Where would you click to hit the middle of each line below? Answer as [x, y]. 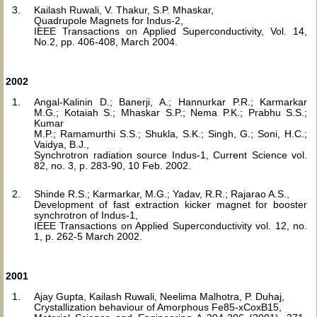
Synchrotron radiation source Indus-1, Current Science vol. [171, 155]
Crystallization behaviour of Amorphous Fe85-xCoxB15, [158, 307]
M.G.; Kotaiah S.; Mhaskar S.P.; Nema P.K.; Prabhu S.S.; [171, 113]
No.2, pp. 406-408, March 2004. [106, 42]
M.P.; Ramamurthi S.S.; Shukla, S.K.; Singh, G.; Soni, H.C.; [171, 134]
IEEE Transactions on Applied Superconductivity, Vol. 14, [171, 31]
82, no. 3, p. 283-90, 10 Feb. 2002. [113, 166]
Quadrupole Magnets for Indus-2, [109, 21]
